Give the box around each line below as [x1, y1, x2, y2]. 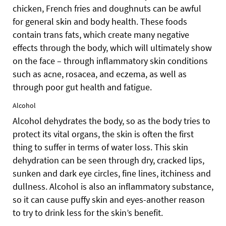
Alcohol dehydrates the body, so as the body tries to [13, 115, 210, 127]
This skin [154, 141, 188, 153]
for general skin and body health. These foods [13, 15, 187, 27]
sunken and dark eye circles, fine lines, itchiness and [13, 167, 211, 179]
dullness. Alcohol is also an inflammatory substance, [13, 180, 213, 192]
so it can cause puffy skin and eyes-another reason [13, 193, 205, 205]
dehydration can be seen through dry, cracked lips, [13, 154, 204, 166]
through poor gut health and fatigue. [13, 81, 152, 93]
